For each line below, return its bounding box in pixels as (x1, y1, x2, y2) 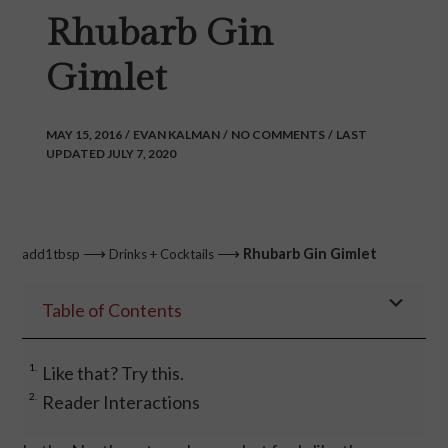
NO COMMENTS (231, 127, 326, 143)
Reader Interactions (42, 391, 201, 414)
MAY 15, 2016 (46, 127, 123, 143)
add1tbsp (22, 246, 81, 263)
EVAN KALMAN (133, 127, 221, 143)
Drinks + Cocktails (109, 246, 215, 263)
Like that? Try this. (42, 362, 185, 385)
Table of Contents (42, 299, 183, 322)
